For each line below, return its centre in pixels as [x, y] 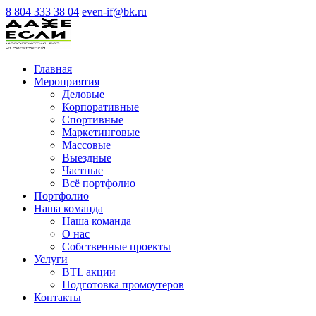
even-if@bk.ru [114, 12]
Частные [83, 170]
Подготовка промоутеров [123, 285]
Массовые [86, 145]
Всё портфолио [99, 183]
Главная [53, 69]
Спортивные [93, 120]
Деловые [83, 94]
